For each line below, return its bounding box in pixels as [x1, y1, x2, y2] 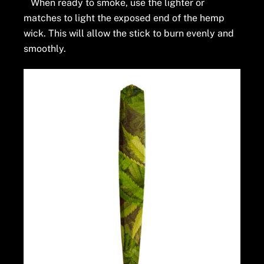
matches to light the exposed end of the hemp [24, 12, 225, 24]
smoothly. [24, 43, 67, 55]
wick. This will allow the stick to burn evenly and [24, 28, 235, 39]
